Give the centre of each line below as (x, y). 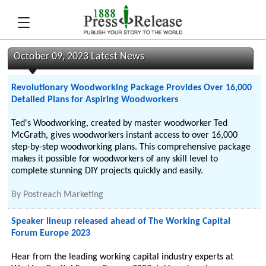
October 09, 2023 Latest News (79, 57)
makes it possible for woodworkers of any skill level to (115, 159)
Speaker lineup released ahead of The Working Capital (121, 221)
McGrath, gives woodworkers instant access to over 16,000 (125, 135)
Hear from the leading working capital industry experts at (123, 257)
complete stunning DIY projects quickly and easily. (107, 171)
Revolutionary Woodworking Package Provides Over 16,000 (132, 88)
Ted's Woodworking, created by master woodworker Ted (120, 123)
